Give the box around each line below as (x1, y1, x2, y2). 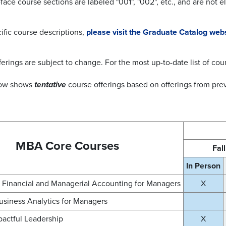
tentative (34, 80, 68, 90)
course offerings (68, 80, 125, 90)
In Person (186, 161, 220, 172)
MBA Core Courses (16, 139, 119, 154)
